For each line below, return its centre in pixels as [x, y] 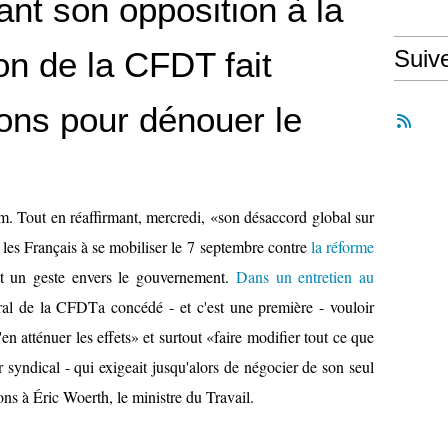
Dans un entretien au [305, 276]
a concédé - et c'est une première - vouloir [236, 306]
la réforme [342, 246]
